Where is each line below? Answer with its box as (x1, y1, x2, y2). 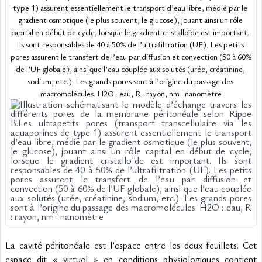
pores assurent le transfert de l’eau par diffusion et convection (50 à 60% (11, 51, 251, 62)
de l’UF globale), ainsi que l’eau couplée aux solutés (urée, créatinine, (15, 63, 245, 74)
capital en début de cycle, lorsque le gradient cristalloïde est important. (11, 26, 249, 37)
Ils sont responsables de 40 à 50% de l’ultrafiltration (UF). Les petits (16, 39, 244, 50)
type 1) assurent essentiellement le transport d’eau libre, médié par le (13, 2, 247, 13)
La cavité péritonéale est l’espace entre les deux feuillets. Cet (5, 239, 257, 251)
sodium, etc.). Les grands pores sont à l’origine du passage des (27, 75, 233, 87)
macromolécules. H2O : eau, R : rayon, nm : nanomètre (40, 88, 222, 99)
